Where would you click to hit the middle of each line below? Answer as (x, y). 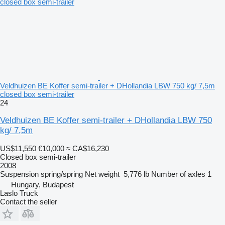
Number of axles (178, 174)
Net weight (102, 174)
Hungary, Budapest (42, 184)
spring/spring (62, 174)
